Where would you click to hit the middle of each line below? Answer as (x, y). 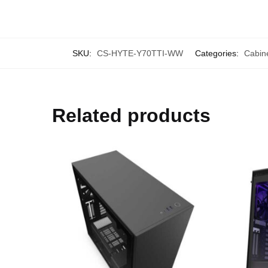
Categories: (218, 54)
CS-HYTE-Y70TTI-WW (140, 54)
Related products (132, 116)
